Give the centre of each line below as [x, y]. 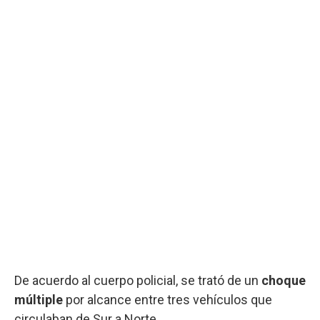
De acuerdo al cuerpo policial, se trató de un [138, 280]
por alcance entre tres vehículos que [167, 299]
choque [284, 280]
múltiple [39, 299]
